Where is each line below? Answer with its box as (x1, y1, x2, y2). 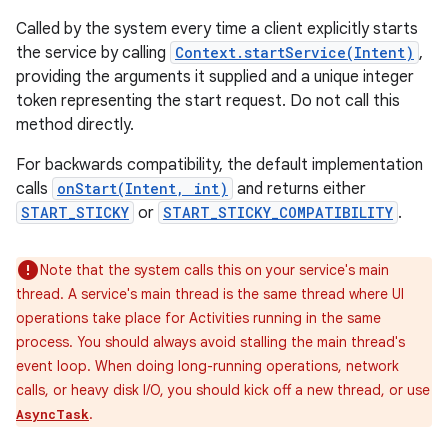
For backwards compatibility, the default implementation (16, 155, 423, 175)
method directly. (16, 115, 134, 135)
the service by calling (16, 43, 170, 63)
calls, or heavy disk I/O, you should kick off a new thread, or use (16, 381, 430, 399)
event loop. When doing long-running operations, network (16, 357, 399, 375)
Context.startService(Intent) (175, 43, 414, 62)
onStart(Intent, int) (57, 179, 228, 198)
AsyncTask (16, 406, 89, 422)
